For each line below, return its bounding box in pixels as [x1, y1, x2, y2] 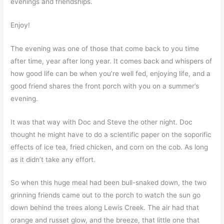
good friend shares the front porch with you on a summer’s [10, 81, 199, 90]
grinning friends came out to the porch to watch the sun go [10, 191, 201, 199]
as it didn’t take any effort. [10, 155, 96, 163]
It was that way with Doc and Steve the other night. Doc [10, 117, 193, 126]
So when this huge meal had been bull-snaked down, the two [10, 178, 207, 187]
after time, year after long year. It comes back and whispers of [10, 56, 212, 65]
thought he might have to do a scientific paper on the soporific [10, 130, 212, 138]
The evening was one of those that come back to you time [10, 44, 199, 52]
